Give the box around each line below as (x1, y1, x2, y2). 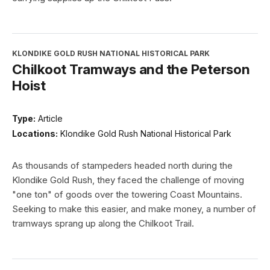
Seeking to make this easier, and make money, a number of (12, 203, 256, 215)
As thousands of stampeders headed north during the (12, 160, 233, 172)
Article (38, 113, 63, 124)
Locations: (12, 128, 58, 139)
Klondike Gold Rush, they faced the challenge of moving (12, 174, 244, 186)
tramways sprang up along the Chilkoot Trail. (12, 218, 194, 230)
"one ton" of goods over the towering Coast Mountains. (12, 189, 242, 201)
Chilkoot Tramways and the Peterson (12, 60, 250, 77)
